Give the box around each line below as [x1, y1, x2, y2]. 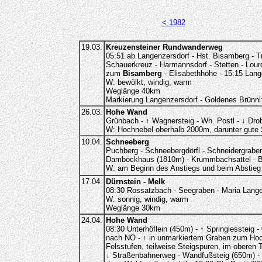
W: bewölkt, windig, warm [105, 78, 192, 87]
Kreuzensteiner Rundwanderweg [105, 43, 223, 51]
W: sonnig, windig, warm [105, 195, 188, 204]
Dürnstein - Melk [105, 177, 165, 186]
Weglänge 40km [105, 87, 160, 95]
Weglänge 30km [105, 204, 160, 212]
